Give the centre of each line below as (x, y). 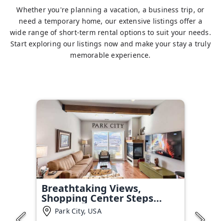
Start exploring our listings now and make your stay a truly (110, 44)
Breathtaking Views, (91, 188)
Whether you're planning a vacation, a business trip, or (110, 10)
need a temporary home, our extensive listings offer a (110, 21)
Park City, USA (78, 211)
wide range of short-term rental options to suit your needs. (110, 32)
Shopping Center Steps (97, 198)
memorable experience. (110, 55)
